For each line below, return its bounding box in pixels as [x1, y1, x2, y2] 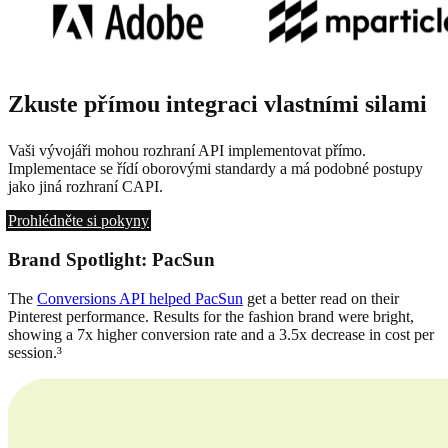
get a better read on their [243, 289, 399, 307]
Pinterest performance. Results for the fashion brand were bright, [8, 307, 414, 325]
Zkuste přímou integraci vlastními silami [8, 91, 427, 118]
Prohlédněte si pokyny [8, 212, 149, 230]
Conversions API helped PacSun [37, 289, 243, 307]
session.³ [8, 343, 62, 361]
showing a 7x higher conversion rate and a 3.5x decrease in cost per [8, 325, 434, 343]
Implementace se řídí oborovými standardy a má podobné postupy [8, 160, 423, 178]
